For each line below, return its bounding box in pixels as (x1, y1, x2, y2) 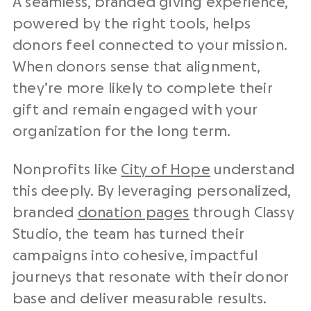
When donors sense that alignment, (12, 60, 260, 74)
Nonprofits (12, 162, 91, 177)
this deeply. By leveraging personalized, (12, 184, 291, 199)
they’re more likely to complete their (12, 81, 272, 96)
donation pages (77, 205, 190, 220)
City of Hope (121, 162, 210, 177)
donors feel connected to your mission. (12, 38, 287, 53)
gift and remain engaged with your (12, 103, 257, 117)
